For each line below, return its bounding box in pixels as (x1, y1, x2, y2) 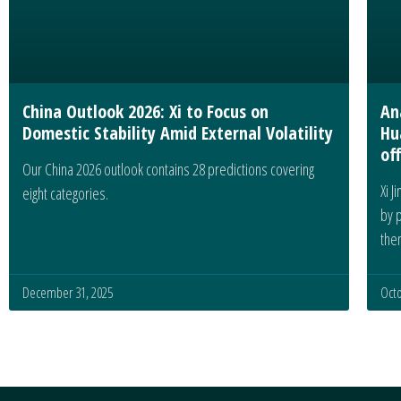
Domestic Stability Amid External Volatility (22, 121, 333, 146)
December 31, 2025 (22, 283, 113, 303)
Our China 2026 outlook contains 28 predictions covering (22, 158, 314, 181)
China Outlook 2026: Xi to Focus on (22, 99, 269, 124)
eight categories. (22, 183, 108, 205)
